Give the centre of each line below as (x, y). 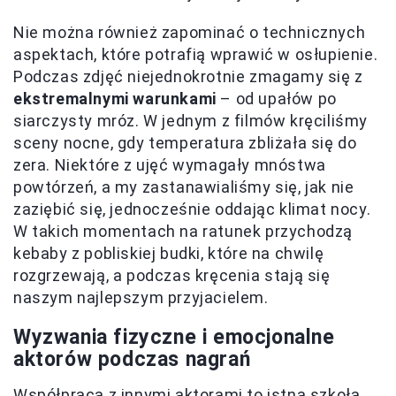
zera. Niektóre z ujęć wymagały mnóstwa (170, 164)
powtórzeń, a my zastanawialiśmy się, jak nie (184, 187)
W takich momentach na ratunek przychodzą (183, 231)
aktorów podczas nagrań (132, 359)
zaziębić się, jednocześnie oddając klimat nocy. (192, 209)
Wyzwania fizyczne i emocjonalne (174, 337)
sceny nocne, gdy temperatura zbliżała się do (185, 142)
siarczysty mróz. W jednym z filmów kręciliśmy (191, 120)
